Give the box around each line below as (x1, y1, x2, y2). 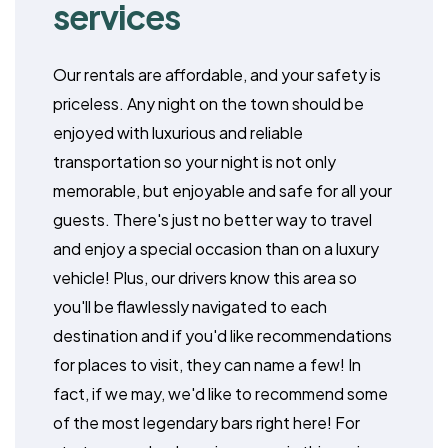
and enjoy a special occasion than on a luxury (52, 237, 379, 259)
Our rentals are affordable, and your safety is (52, 63, 381, 85)
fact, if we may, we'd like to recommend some (52, 382, 388, 404)
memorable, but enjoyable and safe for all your (52, 179, 392, 201)
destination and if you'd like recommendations (52, 324, 392, 346)
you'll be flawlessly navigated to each (52, 295, 327, 317)
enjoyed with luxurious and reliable (52, 121, 303, 143)
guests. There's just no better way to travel (52, 208, 372, 230)
